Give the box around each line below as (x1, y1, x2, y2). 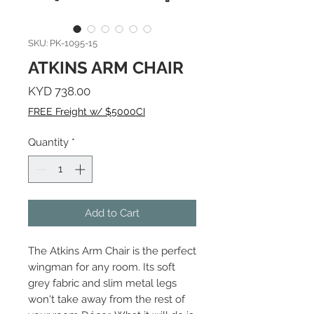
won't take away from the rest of (28, 292, 185, 306)
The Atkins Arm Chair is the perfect (28, 244, 196, 257)
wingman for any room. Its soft (28, 260, 175, 273)
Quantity (28, 136, 69, 149)
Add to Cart (85, 206, 139, 219)
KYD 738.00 (28, 84, 90, 98)
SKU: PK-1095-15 (28, 38, 97, 48)
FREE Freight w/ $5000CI (28, 106, 145, 117)
